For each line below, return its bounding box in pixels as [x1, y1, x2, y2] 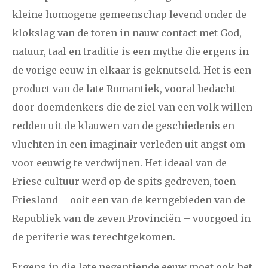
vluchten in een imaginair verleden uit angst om [12, 138, 245, 150]
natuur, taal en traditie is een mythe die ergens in [12, 45, 249, 57]
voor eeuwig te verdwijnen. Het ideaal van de [12, 156, 227, 169]
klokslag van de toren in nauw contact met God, [12, 26, 242, 39]
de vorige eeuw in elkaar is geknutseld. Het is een [12, 63, 251, 76]
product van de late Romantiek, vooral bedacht [12, 82, 236, 95]
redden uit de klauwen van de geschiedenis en [12, 119, 234, 132]
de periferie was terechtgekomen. [12, 230, 175, 243]
